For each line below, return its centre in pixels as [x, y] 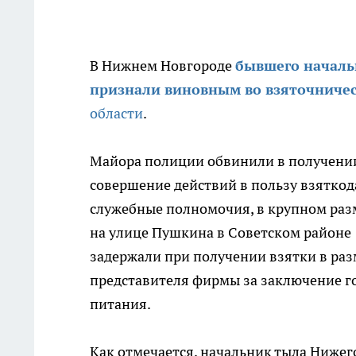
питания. [122, 304]
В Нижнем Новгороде [163, 66]
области [116, 113]
